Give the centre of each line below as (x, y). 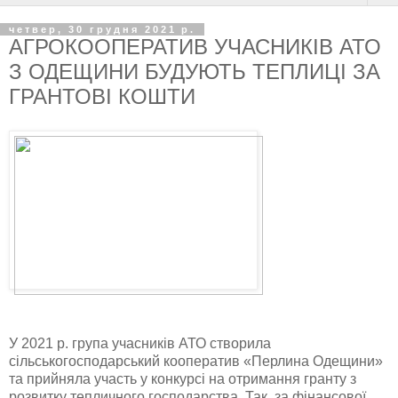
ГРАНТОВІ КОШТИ (102, 96)
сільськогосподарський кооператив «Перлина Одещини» (196, 361)
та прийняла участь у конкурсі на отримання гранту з (183, 378)
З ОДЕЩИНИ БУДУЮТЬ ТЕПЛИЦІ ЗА (195, 72)
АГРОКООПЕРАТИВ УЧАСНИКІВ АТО (195, 47)
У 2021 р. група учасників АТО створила (140, 343)
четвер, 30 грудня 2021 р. (102, 29)
